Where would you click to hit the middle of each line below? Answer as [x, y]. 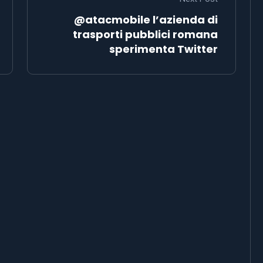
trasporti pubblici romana [145, 34]
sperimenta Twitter [163, 49]
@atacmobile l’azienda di [146, 19]
